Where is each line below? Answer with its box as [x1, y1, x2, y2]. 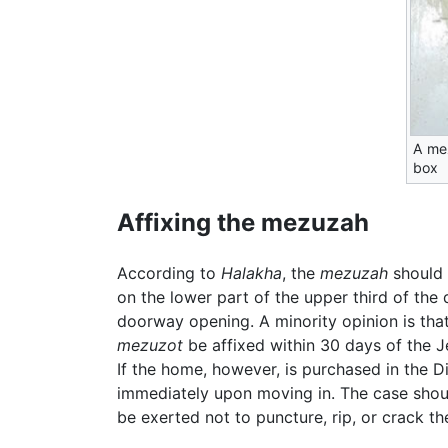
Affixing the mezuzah [117, 207, 369, 237]
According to [117, 262, 221, 283]
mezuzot [117, 334, 183, 355]
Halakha [221, 262, 282, 283]
